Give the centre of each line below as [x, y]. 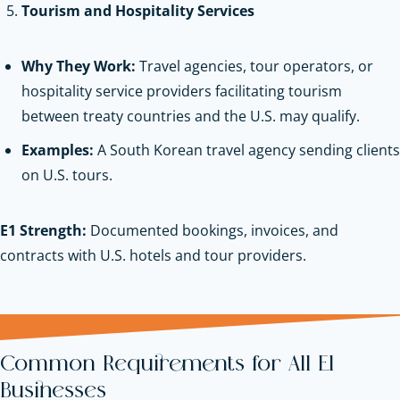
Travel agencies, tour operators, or [254, 66]
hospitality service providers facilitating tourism [182, 91]
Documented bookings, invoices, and [212, 230]
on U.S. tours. [67, 175]
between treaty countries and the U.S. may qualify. [191, 116]
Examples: [58, 150]
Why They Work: [79, 66]
